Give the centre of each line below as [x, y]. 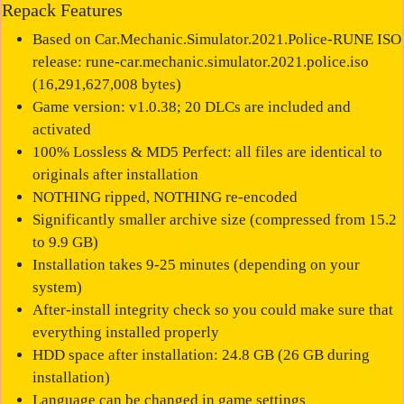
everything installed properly [125, 332]
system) [57, 287]
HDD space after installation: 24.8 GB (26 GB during [201, 354]
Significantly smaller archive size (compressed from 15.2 [214, 219]
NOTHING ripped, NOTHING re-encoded [165, 197]
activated [61, 129]
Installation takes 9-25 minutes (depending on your [196, 264]
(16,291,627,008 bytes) [106, 84]
